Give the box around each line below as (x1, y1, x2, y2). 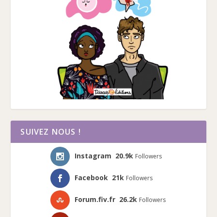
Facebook (75, 172, 108, 182)
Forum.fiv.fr (75, 194, 116, 204)
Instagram (75, 151, 112, 160)
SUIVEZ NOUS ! (20, 126, 81, 137)
